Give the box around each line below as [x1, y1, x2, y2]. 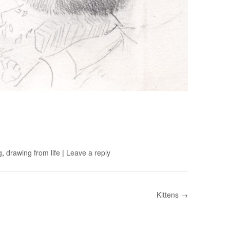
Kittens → [156, 189, 188, 200]
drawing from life [6, 147, 60, 158]
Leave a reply [66, 147, 110, 158]
